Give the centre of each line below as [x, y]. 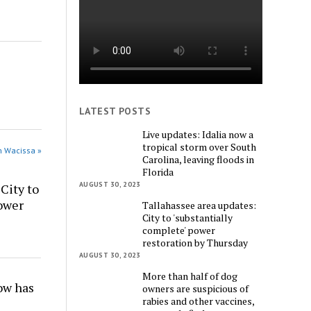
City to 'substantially [188, 217]
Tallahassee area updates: [200, 205]
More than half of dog [190, 276]
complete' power [179, 230]
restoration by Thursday [195, 242]
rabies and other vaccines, [199, 301]
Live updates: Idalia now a [198, 134]
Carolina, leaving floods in [199, 159]
